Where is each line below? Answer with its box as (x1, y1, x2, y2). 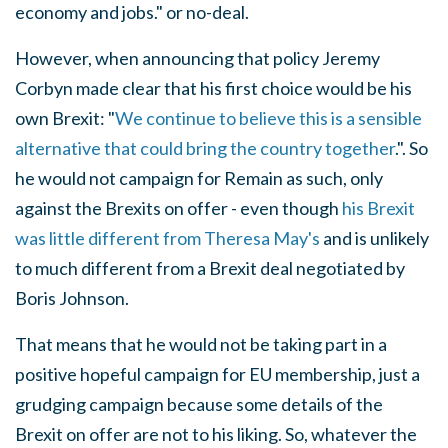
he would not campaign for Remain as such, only (15, 167, 383, 189)
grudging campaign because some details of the (15, 393, 383, 415)
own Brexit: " (15, 107, 115, 129)
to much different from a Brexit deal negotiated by (15, 257, 405, 279)
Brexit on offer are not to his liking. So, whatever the (15, 423, 417, 445)
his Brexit (342, 197, 415, 219)
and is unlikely (320, 227, 429, 249)
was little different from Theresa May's (15, 227, 320, 249)
